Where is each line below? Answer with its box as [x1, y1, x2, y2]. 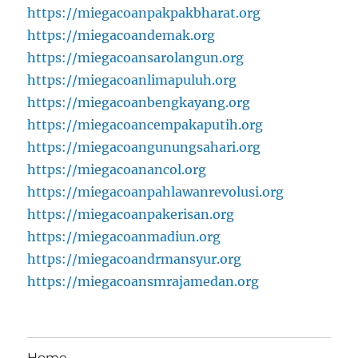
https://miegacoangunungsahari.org [27, 139, 261, 156]
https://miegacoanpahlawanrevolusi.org [27, 184, 284, 201]
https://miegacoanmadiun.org [27, 229, 221, 245]
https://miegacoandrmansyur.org [27, 251, 242, 268]
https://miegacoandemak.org [27, 27, 216, 44]
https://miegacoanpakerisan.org [27, 206, 235, 223]
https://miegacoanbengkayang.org [27, 94, 251, 111]
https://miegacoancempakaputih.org [27, 117, 264, 133]
